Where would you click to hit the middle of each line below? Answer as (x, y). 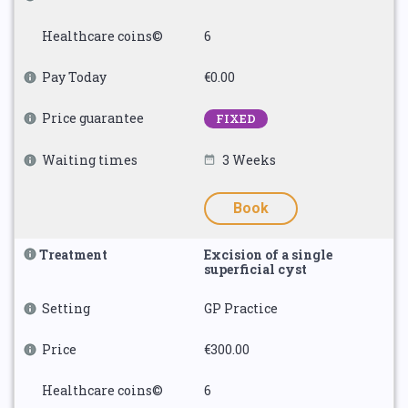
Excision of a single (268, 255)
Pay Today (74, 77)
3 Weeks (249, 160)
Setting (66, 308)
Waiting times (90, 160)
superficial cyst (255, 269)
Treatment (73, 255)
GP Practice (241, 308)
